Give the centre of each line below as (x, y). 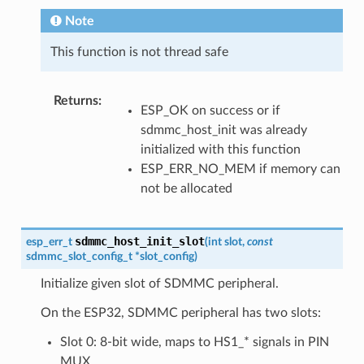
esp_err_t (49, 241)
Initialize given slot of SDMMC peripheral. (159, 283)
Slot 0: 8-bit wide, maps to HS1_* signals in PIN (194, 342)
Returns (76, 100)
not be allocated (186, 188)
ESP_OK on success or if (210, 110)
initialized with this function (220, 149)
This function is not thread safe (139, 52)
